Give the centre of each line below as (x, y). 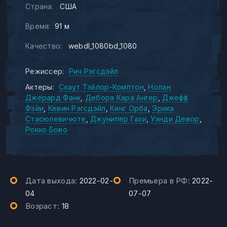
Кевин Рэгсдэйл (77, 108)
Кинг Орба (129, 108)
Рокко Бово (46, 129)
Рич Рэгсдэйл (93, 71)
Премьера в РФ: (161, 181)
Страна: (40, 6)
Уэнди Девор (175, 119)
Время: (38, 26)
